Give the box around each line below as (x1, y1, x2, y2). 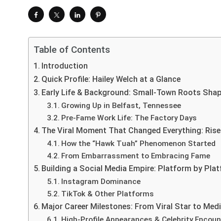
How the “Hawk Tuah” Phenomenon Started (61, 139, 216, 148)
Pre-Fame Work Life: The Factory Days (61, 113, 197, 122)
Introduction (41, 61, 88, 71)
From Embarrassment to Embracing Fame (61, 151, 211, 160)
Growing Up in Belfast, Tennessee (61, 101, 182, 110)
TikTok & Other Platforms (61, 189, 154, 198)
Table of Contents (34, 44, 110, 56)
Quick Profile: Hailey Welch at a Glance (41, 74, 181, 84)
